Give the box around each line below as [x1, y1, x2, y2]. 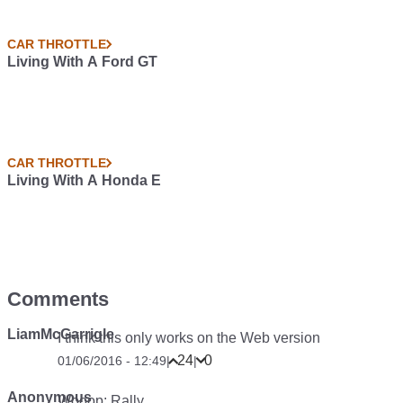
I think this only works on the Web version [58, 330, 320, 345]
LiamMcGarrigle [7, 327, 114, 342]
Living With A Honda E [7, 173, 161, 188]
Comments [7, 288, 109, 310]
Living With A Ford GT [7, 54, 157, 69]
